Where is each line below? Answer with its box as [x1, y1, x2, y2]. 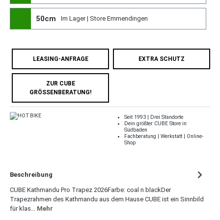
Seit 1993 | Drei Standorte [124, 113, 183, 120]
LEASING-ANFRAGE [32, 55, 88, 62]
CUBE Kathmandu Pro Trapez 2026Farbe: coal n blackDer [10, 186, 171, 193]
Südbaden [124, 126, 147, 133]
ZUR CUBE [46, 80, 75, 87]
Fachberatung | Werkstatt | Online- [124, 133, 203, 139]
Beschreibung [10, 170, 53, 178]
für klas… [10, 204, 37, 212]
